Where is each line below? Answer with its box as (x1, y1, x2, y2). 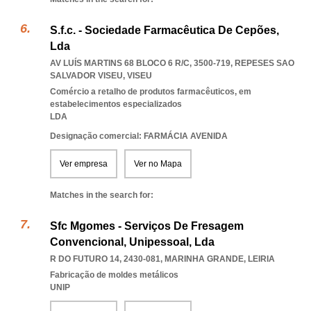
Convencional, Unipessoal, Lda (50, 236, 215, 248)
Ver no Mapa (134, 159, 182, 169)
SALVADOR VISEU (50, 71, 123, 81)
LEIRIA (248, 254, 275, 264)
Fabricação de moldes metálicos (50, 270, 178, 280)
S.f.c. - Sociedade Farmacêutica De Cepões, (50, 24, 279, 36)
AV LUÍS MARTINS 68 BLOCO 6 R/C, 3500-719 (50, 58, 230, 68)
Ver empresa (60, 159, 108, 169)
